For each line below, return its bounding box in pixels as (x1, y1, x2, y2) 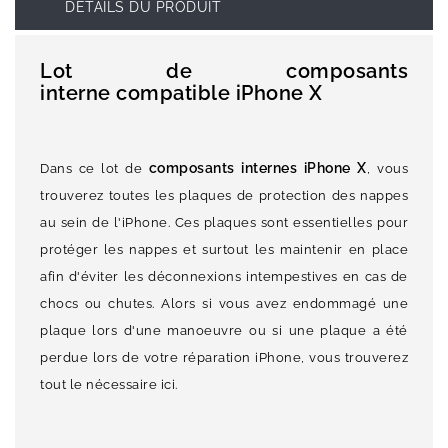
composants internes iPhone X (148, 160, 367, 177)
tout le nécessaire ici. (40, 377, 178, 393)
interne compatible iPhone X (40, 81, 323, 106)
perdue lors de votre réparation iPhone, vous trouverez (40, 350, 408, 366)
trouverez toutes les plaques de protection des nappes (40, 188, 408, 204)
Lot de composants (40, 59, 408, 84)
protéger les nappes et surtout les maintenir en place (40, 242, 408, 258)
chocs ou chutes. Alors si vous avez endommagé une (40, 296, 408, 312)
